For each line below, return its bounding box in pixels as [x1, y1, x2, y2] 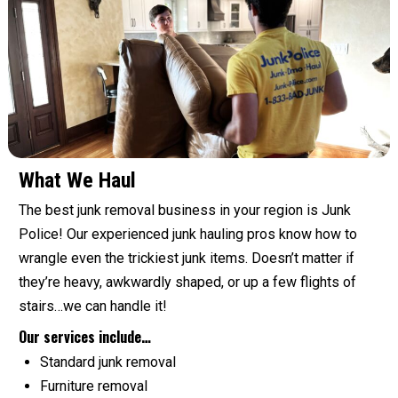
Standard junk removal [40, 354, 176, 371]
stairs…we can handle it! [19, 298, 167, 315]
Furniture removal [40, 378, 147, 395]
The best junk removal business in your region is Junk [19, 202, 351, 219]
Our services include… [19, 326, 151, 348]
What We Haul [19, 168, 136, 194]
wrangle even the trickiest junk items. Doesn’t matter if [19, 250, 354, 267]
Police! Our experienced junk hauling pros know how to [19, 226, 357, 243]
